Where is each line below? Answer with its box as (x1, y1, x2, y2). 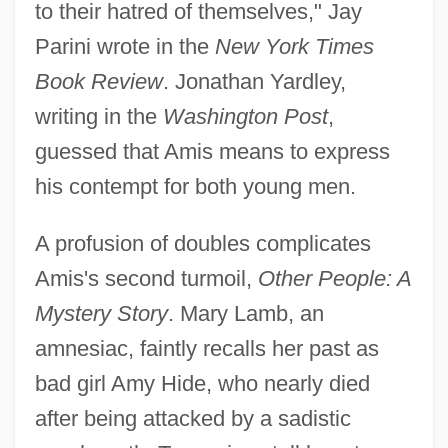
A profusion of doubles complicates (34, 231, 371, 257)
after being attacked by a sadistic (34, 406, 351, 432)
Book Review (34, 69, 163, 95)
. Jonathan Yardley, (162, 69, 346, 95)
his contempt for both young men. (34, 174, 356, 200)
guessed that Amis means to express (34, 139, 390, 165)
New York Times (214, 34, 374, 60)
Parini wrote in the (34, 34, 215, 60)
